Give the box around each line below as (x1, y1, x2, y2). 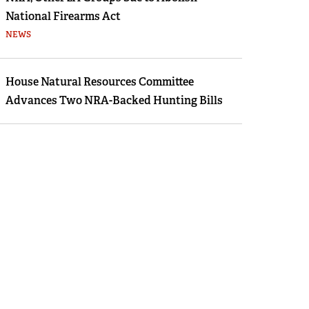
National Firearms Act (5, 9, 121, 23)
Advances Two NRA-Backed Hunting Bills (5, 93, 223, 108)
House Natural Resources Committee (5, 74, 194, 89)
